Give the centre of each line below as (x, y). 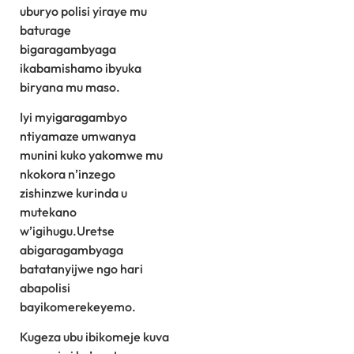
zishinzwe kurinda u (73, 193)
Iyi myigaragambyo (73, 117)
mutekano (48, 212)
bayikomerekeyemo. (78, 307)
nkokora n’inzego (68, 174)
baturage (45, 30)
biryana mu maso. (70, 87)
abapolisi (45, 288)
